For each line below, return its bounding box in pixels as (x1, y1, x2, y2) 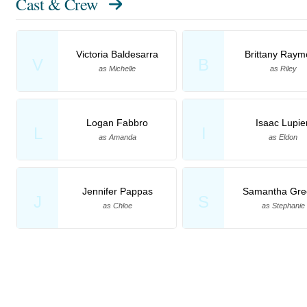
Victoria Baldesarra (76, 49, 158, 60)
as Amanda (98, 133, 136, 142)
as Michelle (99, 64, 136, 73)
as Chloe (102, 201, 132, 210)
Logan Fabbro (86, 117, 148, 129)
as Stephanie (261, 201, 305, 210)
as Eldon (269, 133, 297, 142)
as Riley (269, 64, 297, 73)
